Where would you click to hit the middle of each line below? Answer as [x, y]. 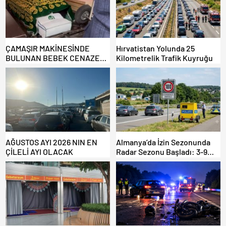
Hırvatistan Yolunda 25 [155, 48]
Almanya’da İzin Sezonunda [163, 142]
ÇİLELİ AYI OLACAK [39, 151]
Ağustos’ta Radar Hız [152, 161]
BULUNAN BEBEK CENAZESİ [56, 58]
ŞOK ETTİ [22, 67]
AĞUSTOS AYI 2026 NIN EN [51, 142]
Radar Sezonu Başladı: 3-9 [162, 151]
